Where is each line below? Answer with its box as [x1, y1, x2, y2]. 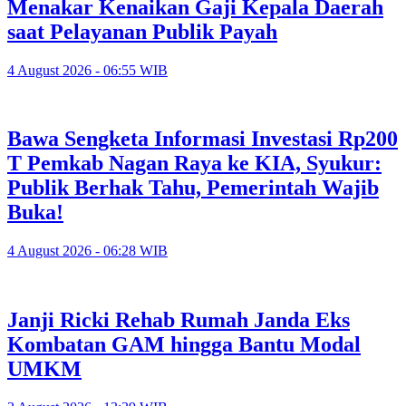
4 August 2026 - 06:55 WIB [7, 62, 168, 78]
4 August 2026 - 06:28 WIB [7, 243, 168, 259]
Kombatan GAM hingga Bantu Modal [7, 333, 361, 357]
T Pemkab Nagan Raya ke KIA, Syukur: [7, 151, 382, 176]
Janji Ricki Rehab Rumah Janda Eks [7, 308, 350, 333]
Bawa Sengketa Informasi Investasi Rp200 [7, 127, 398, 151]
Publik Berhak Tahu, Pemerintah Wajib [7, 176, 379, 200]
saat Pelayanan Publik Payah [7, 19, 277, 43]
